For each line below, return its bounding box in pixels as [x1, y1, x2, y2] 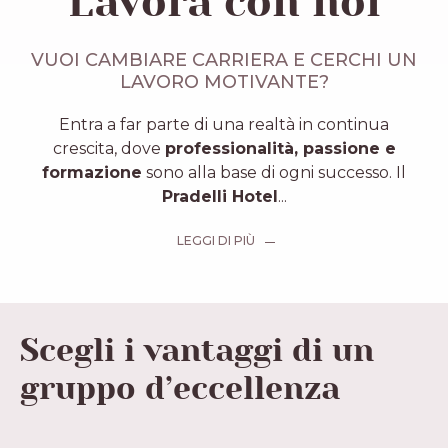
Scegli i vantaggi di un [20, 330, 374, 372]
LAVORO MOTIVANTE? [119, 70, 329, 93]
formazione [42, 162, 142, 182]
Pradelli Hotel [161, 186, 278, 206]
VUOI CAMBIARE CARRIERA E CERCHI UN [31, 48, 417, 71]
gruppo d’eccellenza [20, 368, 340, 410]
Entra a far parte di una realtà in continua [59, 114, 389, 134]
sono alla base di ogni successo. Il [142, 162, 406, 182]
